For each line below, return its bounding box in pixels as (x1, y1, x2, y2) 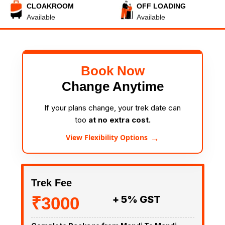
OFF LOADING (137, 2, 186, 10)
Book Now (80, 63, 145, 78)
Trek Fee (31, 177, 72, 188)
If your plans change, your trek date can (44, 103, 181, 113)
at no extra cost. (88, 115, 151, 125)
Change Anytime (61, 79, 164, 94)
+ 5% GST (113, 193, 161, 205)
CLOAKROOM (27, 2, 74, 10)
